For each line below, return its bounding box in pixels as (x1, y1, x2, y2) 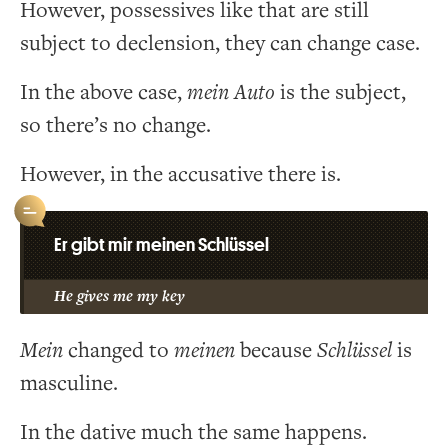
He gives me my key (54, 286, 185, 306)
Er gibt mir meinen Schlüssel (54, 234, 269, 254)
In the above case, (20, 78, 187, 106)
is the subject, (275, 78, 406, 106)
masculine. (20, 369, 118, 397)
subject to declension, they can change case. (20, 29, 420, 57)
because (235, 336, 317, 364)
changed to (63, 336, 174, 364)
